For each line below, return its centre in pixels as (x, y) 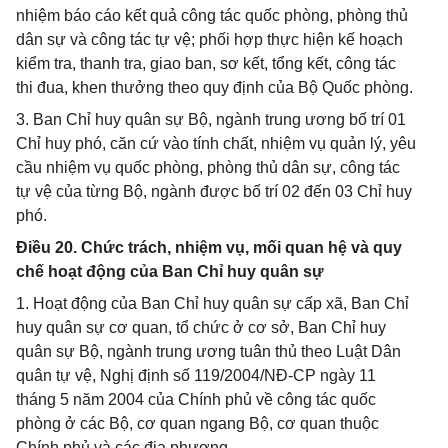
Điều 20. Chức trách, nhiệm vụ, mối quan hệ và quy (209, 247)
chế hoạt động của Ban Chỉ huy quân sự (170, 271)
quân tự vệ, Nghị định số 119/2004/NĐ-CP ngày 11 (196, 375)
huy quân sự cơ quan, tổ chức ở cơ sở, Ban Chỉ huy (201, 327)
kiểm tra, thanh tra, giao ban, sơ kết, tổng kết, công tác (206, 63)
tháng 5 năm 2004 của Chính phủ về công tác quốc (196, 399)
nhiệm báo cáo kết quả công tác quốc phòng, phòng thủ (212, 15)
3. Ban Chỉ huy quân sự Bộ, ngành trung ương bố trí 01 (211, 119)
